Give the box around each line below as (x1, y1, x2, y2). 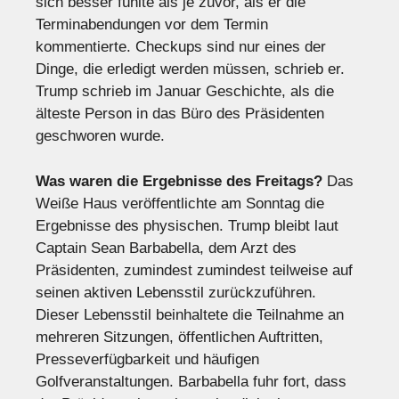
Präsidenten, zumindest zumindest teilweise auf (36, 261, 353, 279)
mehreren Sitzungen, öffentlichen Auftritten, (36, 328, 323, 346)
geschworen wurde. (36, 127, 165, 145)
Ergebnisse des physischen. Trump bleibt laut (36, 216, 338, 234)
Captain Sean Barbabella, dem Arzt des (36, 239, 297, 256)
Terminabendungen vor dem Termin (36, 16, 268, 34)
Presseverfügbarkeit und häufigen (36, 350, 259, 368)
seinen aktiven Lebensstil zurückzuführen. (36, 283, 316, 301)
